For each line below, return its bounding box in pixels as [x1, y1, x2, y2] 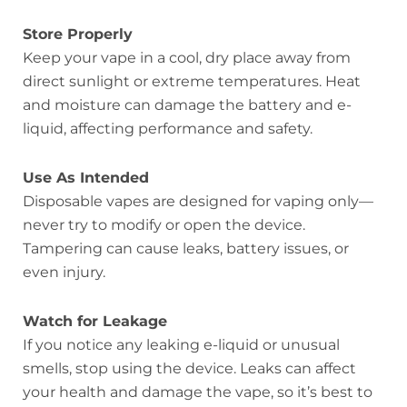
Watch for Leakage [23, 312, 167, 330]
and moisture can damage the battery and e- [23, 95, 352, 114]
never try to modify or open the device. [23, 215, 305, 233]
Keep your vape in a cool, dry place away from [23, 48, 351, 66]
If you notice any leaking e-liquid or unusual [23, 335, 340, 353]
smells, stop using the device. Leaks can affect [23, 359, 356, 377]
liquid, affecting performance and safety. [23, 119, 313, 137]
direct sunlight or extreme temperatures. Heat [23, 72, 361, 90]
